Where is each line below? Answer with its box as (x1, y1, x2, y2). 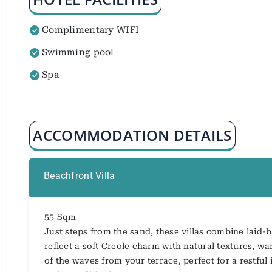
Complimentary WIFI (42, 24, 140, 36)
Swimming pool (42, 47, 114, 58)
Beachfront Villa (44, 169, 115, 182)
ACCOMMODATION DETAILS (33, 124, 232, 145)
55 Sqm (44, 211, 76, 222)
